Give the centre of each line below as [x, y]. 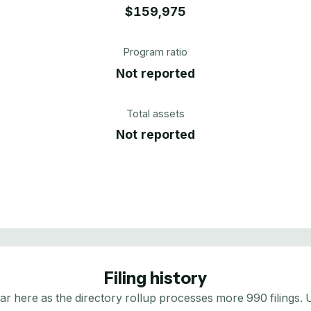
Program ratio [155, 52]
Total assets [155, 113]
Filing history [155, 278]
